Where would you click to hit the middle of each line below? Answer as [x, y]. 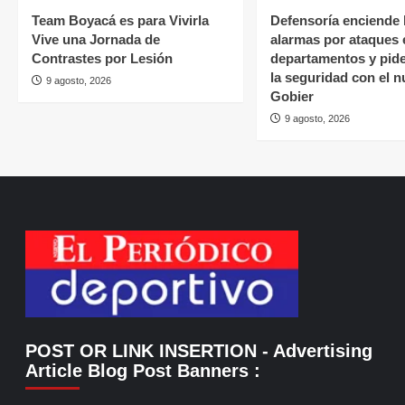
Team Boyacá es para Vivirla [120, 20]
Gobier [292, 96]
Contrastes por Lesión [102, 58]
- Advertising [314, 351]
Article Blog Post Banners [139, 371]
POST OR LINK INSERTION [141, 351]
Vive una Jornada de [96, 39]
